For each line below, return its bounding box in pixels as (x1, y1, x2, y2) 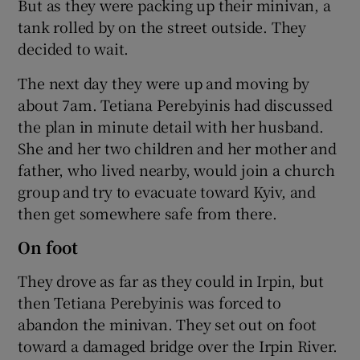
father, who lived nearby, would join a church (18, 158, 335, 180)
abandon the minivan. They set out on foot (18, 313, 317, 334)
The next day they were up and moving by (18, 72, 309, 93)
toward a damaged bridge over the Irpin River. (18, 334, 337, 356)
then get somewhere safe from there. (18, 202, 277, 223)
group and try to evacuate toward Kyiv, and (18, 180, 317, 202)
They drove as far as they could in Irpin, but (18, 269, 324, 291)
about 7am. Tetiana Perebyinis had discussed (18, 93, 333, 115)
